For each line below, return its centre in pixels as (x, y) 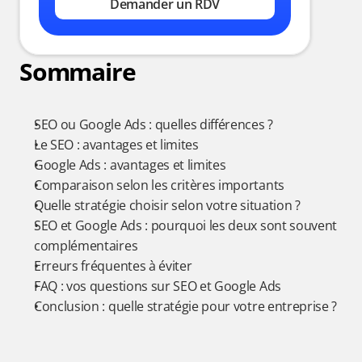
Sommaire (78, 72)
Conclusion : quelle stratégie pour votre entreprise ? (186, 306)
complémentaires (86, 246)
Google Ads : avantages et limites (130, 165)
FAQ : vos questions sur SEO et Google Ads (158, 286)
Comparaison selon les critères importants (159, 185)
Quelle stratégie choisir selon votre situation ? (167, 205)
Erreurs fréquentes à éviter (113, 266)
